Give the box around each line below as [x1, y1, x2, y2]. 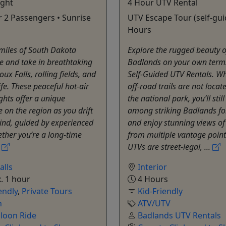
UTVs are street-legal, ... [128, 141, 212, 152]
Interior [138, 161, 167, 173]
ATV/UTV [138, 197, 171, 209]
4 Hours [136, 173, 168, 185]
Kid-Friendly [138, 185, 183, 197]
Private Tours [22, 185, 72, 197]
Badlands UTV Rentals [138, 209, 221, 221]
